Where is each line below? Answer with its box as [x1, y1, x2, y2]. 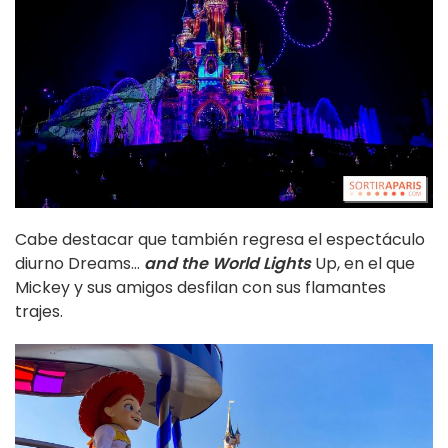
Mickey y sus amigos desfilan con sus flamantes [15, 275, 386, 299]
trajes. [15, 299, 63, 323]
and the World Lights [144, 251, 311, 275]
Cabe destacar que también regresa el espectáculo [15, 227, 425, 251]
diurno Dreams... [15, 251, 144, 275]
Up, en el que [311, 251, 415, 275]
